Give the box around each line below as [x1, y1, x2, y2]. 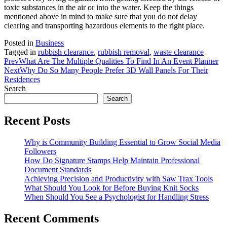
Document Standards [24, 165, 91, 174]
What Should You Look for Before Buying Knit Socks [24, 183, 199, 192]
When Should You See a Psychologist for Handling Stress [24, 192, 209, 201]
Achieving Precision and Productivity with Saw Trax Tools [24, 174, 213, 183]
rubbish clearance [38, 47, 94, 56]
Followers [24, 146, 56, 156]
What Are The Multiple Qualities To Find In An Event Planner [19, 56, 218, 65]
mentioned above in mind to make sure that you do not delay [4, 12, 197, 21]
